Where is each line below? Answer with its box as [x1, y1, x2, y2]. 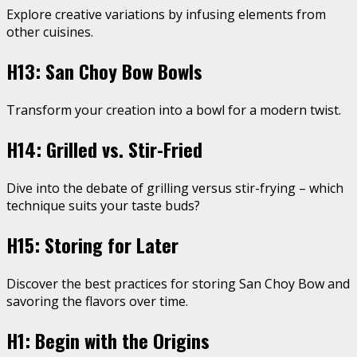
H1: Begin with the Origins [6, 325, 210, 355]
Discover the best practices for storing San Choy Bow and [6, 274, 350, 292]
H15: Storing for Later [6, 229, 178, 259]
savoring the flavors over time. [6, 292, 188, 310]
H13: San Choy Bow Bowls [6, 57, 202, 86]
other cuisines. [6, 23, 93, 41]
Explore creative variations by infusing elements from [6, 6, 326, 24]
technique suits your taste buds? [6, 197, 200, 214]
